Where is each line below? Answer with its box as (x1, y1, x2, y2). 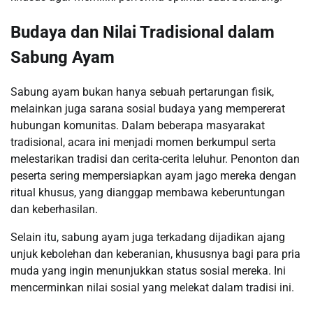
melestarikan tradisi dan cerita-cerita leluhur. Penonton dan (10, 152, 300, 166)
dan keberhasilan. (10, 202, 98, 216)
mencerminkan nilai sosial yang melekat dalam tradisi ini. (10, 280, 294, 294)
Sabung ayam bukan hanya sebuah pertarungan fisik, (10, 85, 274, 99)
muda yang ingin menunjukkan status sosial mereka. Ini (10, 263, 286, 277)
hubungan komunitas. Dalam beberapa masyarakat (10, 118, 265, 132)
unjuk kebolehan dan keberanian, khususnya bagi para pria (10, 247, 300, 261)
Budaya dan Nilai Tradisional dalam (10, 22, 275, 42)
